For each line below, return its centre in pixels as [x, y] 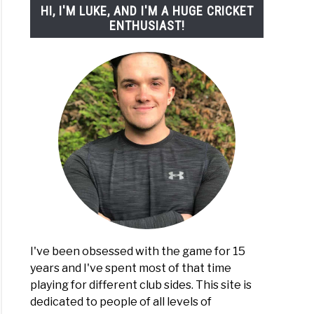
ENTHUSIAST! [147, 26]
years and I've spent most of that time [131, 268]
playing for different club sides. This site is [141, 285]
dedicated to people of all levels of [121, 302]
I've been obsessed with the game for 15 [138, 252]
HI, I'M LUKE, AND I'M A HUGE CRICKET [147, 11]
